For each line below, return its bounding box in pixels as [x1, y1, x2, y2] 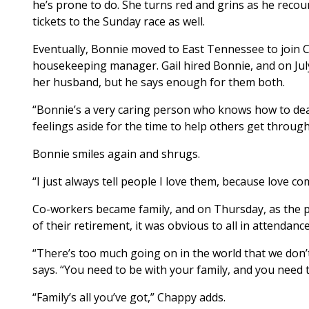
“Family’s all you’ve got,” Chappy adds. [32, 290, 226, 306]
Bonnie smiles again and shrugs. [32, 146, 200, 162]
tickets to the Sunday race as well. [32, 14, 205, 30]
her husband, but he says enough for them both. [32, 74, 285, 90]
